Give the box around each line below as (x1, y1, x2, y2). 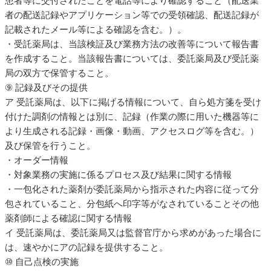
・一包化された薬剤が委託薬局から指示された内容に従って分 (5, 183, 259, 194)
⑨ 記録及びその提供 (5, 82, 88, 93)
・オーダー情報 (5, 154, 68, 165)
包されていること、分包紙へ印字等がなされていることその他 (5, 198, 259, 209)
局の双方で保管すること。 (5, 67, 114, 78)
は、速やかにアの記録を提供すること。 (5, 241, 168, 252)
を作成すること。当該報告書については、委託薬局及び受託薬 (5, 53, 259, 64)
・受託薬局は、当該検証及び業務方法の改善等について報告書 (5, 38, 259, 49)
